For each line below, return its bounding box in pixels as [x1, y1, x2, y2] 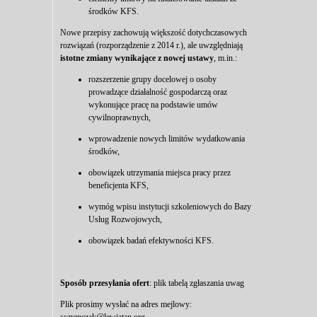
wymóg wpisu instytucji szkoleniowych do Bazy [88, 201, 251, 212]
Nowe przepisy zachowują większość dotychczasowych [60, 27, 247, 38]
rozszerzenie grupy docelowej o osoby [88, 74, 217, 84]
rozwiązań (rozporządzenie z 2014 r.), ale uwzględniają [60, 40, 243, 50]
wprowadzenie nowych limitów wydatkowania [88, 133, 245, 144]
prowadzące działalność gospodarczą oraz [88, 86, 227, 97]
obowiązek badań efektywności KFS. [88, 235, 214, 246]
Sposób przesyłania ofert [60, 277, 149, 288]
